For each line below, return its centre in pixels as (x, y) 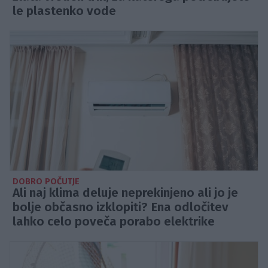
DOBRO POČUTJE (46, 181)
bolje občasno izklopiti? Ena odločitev (121, 207)
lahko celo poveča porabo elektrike (114, 221)
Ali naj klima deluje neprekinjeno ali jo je (125, 193)
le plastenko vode (64, 11)
